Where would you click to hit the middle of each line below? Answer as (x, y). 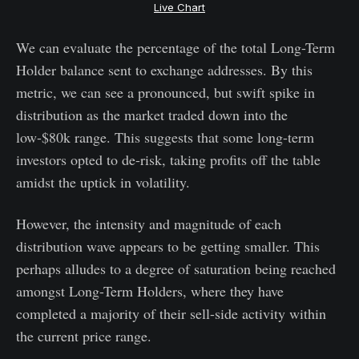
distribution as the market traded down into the (152, 115)
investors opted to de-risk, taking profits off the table (168, 160)
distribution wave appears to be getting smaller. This (168, 246)
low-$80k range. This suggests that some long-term (165, 137)
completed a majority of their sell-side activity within (171, 314)
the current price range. (84, 336)
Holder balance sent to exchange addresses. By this (164, 70)
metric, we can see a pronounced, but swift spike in (165, 93)
